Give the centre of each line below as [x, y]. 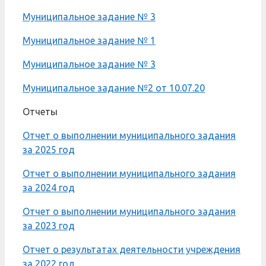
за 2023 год [49, 225]
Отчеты [40, 111]
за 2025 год [49, 149]
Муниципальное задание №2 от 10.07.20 [114, 88]
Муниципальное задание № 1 [89, 40]
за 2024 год [49, 187]
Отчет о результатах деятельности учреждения [132, 249]
